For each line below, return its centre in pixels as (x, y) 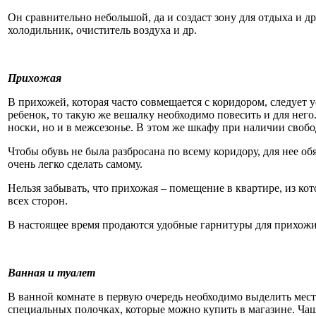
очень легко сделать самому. (75, 164)
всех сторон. (38, 200)
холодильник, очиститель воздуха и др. (102, 30)
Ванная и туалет (51, 272)
